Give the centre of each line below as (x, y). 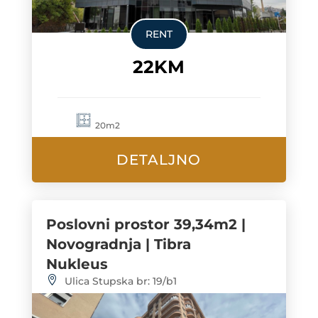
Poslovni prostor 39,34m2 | (146, 225)
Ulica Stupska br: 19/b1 (120, 281)
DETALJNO (159, 160)
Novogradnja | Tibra (118, 245)
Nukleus (77, 264)
